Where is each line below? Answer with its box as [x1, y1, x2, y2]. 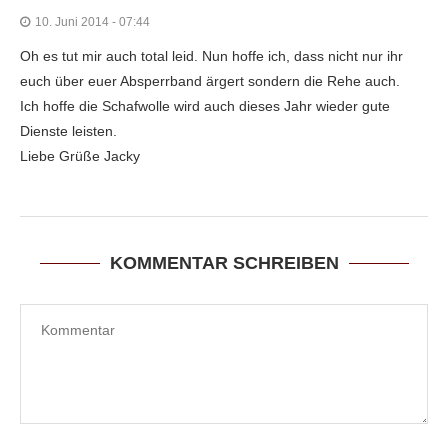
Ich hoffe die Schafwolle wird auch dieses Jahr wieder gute [20, 98, 390, 115]
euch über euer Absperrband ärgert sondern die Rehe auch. [20, 73, 400, 90]
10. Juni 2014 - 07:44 [35, 15, 150, 30]
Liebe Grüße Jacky [20, 148, 140, 165]
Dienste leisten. [20, 123, 117, 140]
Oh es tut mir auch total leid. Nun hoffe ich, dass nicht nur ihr [20, 48, 403, 65]
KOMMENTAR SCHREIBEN [109, 253, 339, 274]
